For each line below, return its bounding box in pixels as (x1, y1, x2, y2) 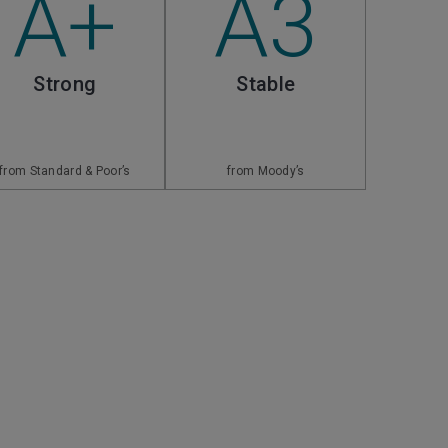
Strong (33, 72, 97, 96)
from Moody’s (227, 164, 305, 178)
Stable (236, 72, 296, 96)
